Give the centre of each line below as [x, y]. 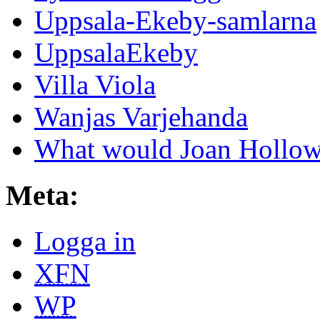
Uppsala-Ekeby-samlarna [175, 20]
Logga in [85, 241]
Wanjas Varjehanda [141, 116]
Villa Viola [95, 84]
